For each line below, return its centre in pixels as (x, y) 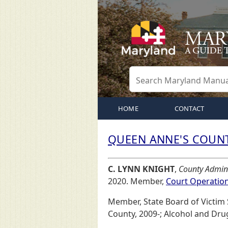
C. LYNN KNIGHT (141, 169)
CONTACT (189, 108)
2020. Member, (137, 181)
